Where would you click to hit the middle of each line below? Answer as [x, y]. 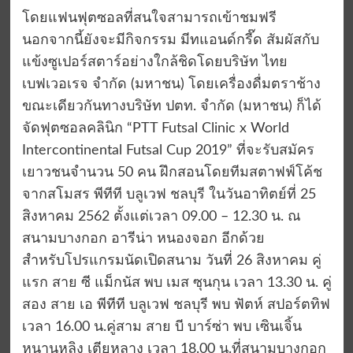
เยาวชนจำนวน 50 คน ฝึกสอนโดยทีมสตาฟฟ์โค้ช [172, 173]
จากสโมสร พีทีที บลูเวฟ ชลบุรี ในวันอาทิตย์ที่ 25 [169, 195]
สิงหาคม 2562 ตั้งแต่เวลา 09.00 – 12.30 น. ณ [161, 217]
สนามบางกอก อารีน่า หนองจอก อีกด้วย [143, 239]
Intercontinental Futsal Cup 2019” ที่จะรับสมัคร [168, 151]
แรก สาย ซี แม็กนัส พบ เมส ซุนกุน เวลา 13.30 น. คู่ [176, 283]
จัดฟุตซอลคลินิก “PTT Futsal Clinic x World [155, 129]
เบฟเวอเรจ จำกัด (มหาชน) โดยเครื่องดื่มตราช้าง [171, 85]
